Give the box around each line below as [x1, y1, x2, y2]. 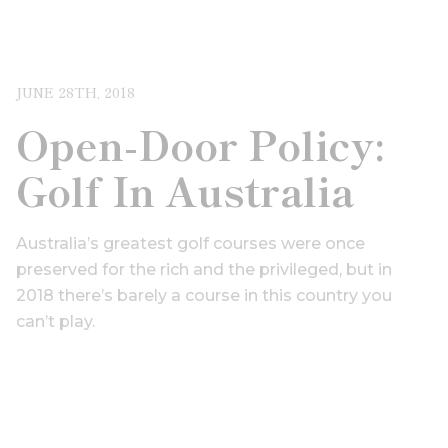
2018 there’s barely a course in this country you [16, 286, 392, 306]
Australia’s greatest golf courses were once [16, 234, 365, 254]
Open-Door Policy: [16, 115, 385, 174]
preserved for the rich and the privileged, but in [16, 260, 392, 280]
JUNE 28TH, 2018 [16, 82, 135, 103]
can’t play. [16, 312, 95, 332]
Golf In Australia [16, 161, 354, 220]
